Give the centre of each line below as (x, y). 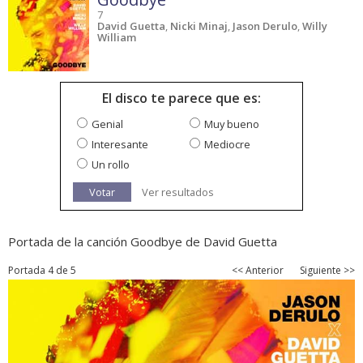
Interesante (120, 145)
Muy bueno (232, 124)
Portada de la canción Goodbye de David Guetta (143, 242)
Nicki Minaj (199, 26)
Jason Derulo (265, 26)
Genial (107, 124)
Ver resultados (178, 192)
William (117, 38)
